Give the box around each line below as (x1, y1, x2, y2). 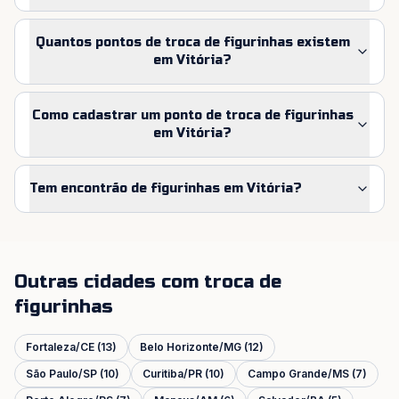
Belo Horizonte (140, 340, 219, 354)
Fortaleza (26, 340, 76, 354)
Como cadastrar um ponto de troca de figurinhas (31, 108, 354, 123)
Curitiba (142, 367, 183, 380)
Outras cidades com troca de (14, 271, 281, 293)
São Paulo (26, 367, 78, 380)
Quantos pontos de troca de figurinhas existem (35, 35, 350, 50)
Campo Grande (248, 367, 328, 380)
